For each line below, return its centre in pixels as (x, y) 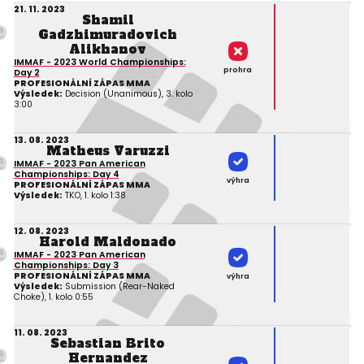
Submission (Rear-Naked (118, 286)
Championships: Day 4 (66, 174)
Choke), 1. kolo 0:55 (53, 297)
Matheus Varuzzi (108, 150)
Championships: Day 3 (66, 265)
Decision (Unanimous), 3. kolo (127, 93)
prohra (238, 69)
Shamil (108, 19)
